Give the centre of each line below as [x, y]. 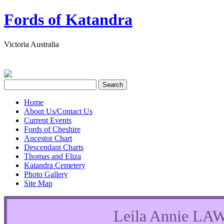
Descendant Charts [54, 147]
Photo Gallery [46, 174]
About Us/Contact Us [58, 111]
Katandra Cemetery [55, 165]
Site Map [38, 183]
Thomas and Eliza [52, 156]
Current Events [48, 120]
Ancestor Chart [48, 138]
